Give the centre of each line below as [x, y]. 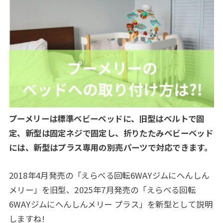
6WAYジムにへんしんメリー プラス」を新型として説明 [111, 204]
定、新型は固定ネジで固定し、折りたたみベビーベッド [111, 133]
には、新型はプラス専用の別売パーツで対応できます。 [111, 148]
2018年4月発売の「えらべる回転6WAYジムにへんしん [109, 175]
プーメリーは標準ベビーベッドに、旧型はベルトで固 [107, 119]
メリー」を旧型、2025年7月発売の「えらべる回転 [102, 189]
